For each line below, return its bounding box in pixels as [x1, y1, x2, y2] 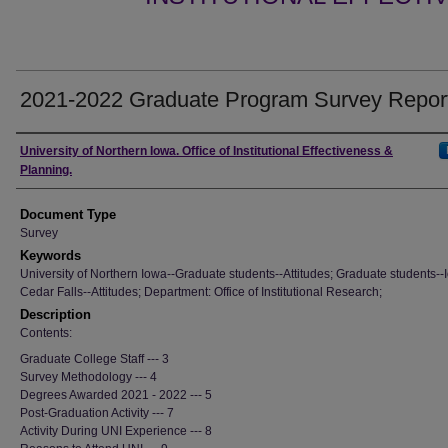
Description [20, 307, 91, 322]
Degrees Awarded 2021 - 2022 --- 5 [20, 388, 212, 402]
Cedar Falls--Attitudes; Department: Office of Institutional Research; [20, 285, 382, 299]
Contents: [20, 326, 72, 340]
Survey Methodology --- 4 [20, 370, 157, 384]
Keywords [20, 248, 81, 263]
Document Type [20, 207, 116, 222]
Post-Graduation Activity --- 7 [20, 406, 174, 420]
